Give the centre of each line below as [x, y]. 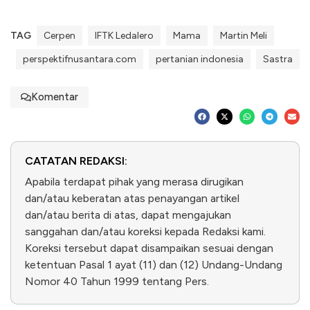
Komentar [55, 97]
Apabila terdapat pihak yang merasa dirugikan [134, 182]
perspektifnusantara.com [80, 60]
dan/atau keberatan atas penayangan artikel [132, 199]
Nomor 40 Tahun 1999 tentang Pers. [117, 282]
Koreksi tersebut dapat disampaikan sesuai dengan [149, 248]
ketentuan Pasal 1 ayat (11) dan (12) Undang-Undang [154, 265]
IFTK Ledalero [124, 36]
